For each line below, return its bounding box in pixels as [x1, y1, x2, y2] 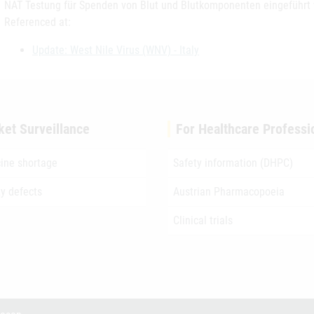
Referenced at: [4, 15, 71, 29]
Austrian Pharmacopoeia [173, 185, 285, 198]
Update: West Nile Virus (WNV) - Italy [32, 43, 199, 57]
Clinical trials [173, 214, 233, 227]
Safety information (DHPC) [173, 156, 293, 170]
